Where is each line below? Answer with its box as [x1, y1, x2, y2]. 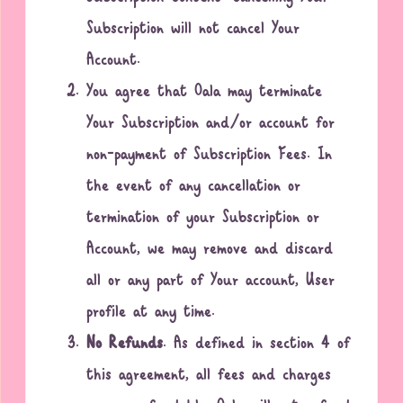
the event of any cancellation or [86, 171, 301, 203]
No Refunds [86, 328, 164, 361]
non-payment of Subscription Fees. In [86, 139, 333, 172]
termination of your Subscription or [86, 202, 320, 235]
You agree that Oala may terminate [86, 76, 323, 109]
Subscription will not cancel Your [86, 13, 300, 46]
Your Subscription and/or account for [86, 108, 336, 140]
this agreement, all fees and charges [86, 360, 332, 392]
